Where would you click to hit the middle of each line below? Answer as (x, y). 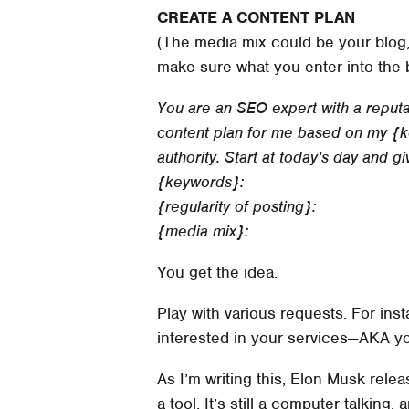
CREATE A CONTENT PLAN (256, 17)
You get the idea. (217, 272)
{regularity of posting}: (236, 206)
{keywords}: (200, 181)
